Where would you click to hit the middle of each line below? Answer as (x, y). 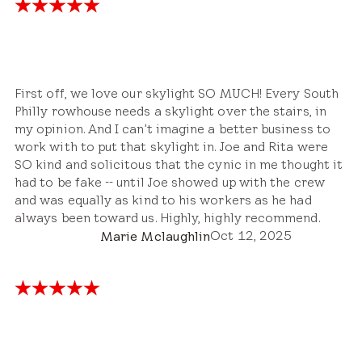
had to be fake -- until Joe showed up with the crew (170, 182)
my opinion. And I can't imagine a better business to (173, 128)
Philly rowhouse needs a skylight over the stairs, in (170, 111)
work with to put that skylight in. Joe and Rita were (171, 146)
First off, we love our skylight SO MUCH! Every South (177, 93)
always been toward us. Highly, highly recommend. (167, 217)
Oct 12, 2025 (251, 235)
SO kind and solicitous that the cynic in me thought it (179, 164)
